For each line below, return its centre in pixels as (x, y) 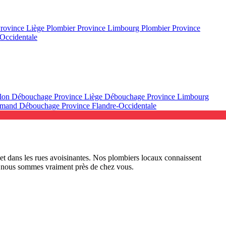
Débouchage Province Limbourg (157, 97)
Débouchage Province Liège (58, 97)
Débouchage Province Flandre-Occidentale (88, 106)
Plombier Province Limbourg (94, 28)
